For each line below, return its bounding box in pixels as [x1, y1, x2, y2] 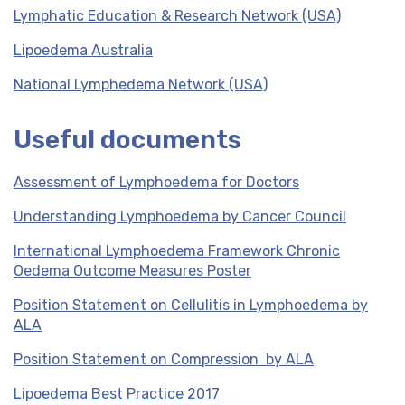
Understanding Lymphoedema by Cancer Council [14, 208, 346, 225]
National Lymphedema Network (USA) [14, 76, 268, 93]
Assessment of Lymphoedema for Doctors [14, 174, 299, 191]
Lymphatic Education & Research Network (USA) [14, 7, 341, 24]
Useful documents [14, 125, 241, 155]
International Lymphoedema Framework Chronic [14, 242, 340, 259]
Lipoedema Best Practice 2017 [14, 385, 220, 402]
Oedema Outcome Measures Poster [14, 262, 251, 279]
